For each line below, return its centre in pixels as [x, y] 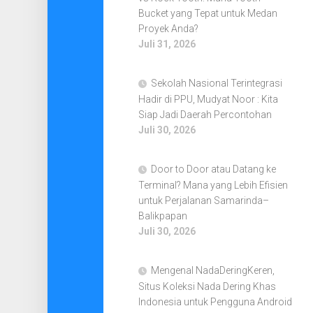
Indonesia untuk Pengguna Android [215, 302]
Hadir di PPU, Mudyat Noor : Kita [208, 99]
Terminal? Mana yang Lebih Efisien [213, 185]
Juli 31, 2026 [167, 44]
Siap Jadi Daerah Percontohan [205, 115]
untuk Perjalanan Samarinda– [203, 201]
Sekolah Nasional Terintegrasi [216, 83]
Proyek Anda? [168, 29]
